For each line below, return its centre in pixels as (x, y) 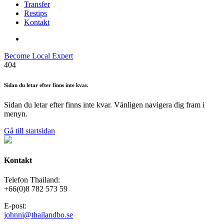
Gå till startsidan (29, 130)
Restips (35, 13)
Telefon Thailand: (32, 180)
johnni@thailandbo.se (38, 215)
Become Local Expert (38, 56)
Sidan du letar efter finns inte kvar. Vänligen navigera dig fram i (104, 104)
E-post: (16, 206)
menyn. (16, 113)
